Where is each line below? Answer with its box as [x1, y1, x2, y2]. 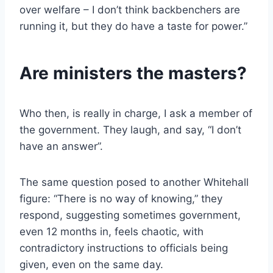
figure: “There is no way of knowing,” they [19, 193, 222, 205]
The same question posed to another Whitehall [19, 176, 249, 189]
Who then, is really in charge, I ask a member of [19, 107, 252, 120]
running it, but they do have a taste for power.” [19, 20, 247, 33]
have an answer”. [19, 140, 103, 153]
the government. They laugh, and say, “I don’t [19, 124, 241, 136]
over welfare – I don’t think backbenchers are [19, 4, 240, 16]
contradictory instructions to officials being [19, 242, 228, 255]
